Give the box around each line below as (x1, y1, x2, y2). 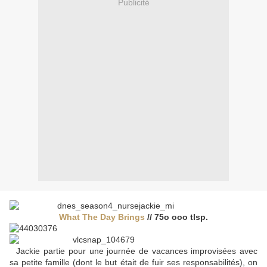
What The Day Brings (59, 212, 145, 222)
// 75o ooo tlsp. (145, 212, 208, 222)
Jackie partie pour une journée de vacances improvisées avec (16, 246, 258, 256)
